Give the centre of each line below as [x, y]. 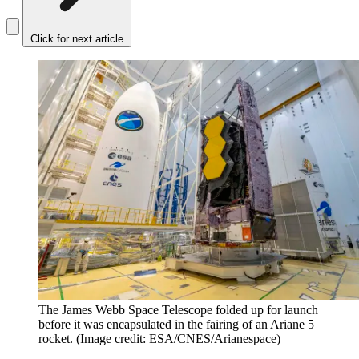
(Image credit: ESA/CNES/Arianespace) [178, 338]
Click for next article [77, 39]
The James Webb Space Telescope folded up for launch [178, 309]
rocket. [56, 338]
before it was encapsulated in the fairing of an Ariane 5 [176, 324]
